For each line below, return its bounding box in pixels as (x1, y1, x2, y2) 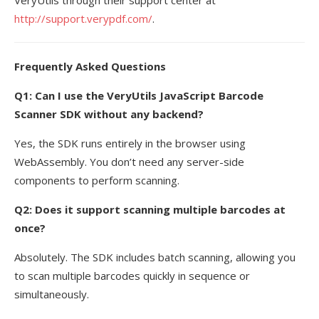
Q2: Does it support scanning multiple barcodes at (14, 202, 286, 216)
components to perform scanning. (14, 172, 179, 187)
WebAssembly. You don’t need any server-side (14, 154, 244, 169)
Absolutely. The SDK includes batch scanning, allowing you (14, 249, 296, 264)
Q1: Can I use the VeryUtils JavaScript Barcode (14, 88, 263, 103)
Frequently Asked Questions (14, 58, 166, 73)
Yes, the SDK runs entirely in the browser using (14, 135, 246, 150)
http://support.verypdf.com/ (14, 11, 152, 26)
